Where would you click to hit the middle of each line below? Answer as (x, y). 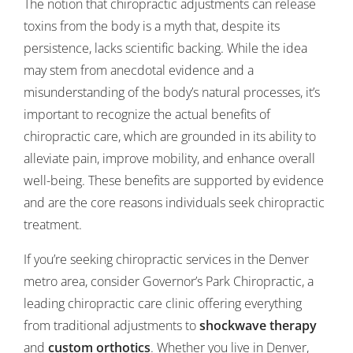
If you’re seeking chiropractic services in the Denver (166, 259)
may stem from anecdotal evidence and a (139, 70)
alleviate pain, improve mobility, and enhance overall (169, 158)
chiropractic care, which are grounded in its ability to (170, 136)
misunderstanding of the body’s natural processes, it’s (172, 92)
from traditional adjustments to (111, 325)
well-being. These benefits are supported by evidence (174, 180)
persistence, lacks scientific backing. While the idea (165, 48)
